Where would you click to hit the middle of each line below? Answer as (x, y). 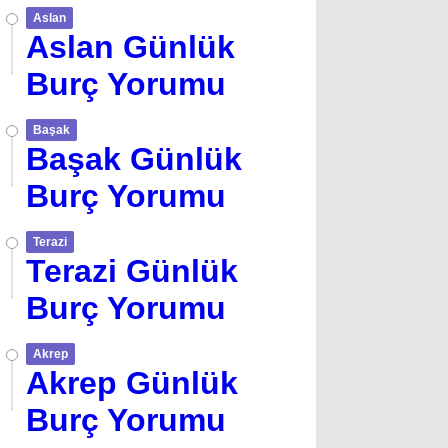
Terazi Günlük (132, 271)
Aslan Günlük (130, 47)
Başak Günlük (134, 159)
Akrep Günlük (132, 383)
